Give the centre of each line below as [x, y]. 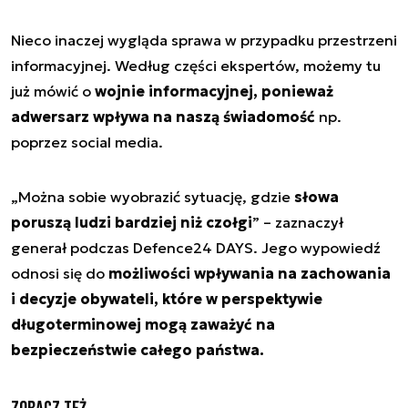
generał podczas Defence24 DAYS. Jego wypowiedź [196, 248]
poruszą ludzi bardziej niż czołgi [132, 222]
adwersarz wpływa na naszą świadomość [163, 117]
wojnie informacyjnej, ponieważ [214, 91]
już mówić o [53, 91]
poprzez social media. [89, 142]
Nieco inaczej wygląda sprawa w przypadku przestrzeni [204, 40]
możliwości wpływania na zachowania [250, 273]
